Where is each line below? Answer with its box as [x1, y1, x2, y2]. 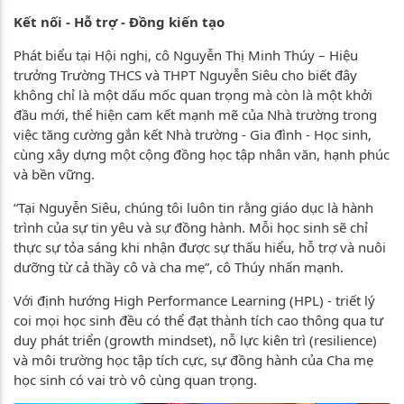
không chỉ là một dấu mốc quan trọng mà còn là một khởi [14, 86, 372, 105]
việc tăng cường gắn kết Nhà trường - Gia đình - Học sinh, [14, 125, 372, 144]
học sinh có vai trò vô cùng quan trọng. [14, 371, 257, 390]
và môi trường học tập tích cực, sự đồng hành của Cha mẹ [14, 351, 373, 370]
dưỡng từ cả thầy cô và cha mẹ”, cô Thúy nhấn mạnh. [14, 258, 344, 277]
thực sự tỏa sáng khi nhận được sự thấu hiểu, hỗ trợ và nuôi [14, 238, 386, 257]
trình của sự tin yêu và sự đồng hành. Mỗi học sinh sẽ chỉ [14, 218, 368, 237]
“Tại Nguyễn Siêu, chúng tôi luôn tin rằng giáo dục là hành [14, 198, 373, 217]
